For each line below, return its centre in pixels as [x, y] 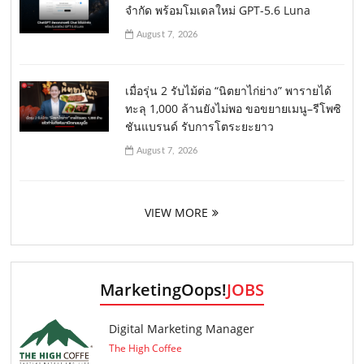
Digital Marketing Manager [182, 329]
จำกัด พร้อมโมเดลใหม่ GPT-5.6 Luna [218, 11]
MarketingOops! [163, 290]
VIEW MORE [176, 213]
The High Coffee [146, 349]
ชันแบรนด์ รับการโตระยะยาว [200, 127]
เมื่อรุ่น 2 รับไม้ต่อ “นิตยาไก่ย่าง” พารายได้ [229, 91]
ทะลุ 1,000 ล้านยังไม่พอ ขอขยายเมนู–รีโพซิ [234, 109]
